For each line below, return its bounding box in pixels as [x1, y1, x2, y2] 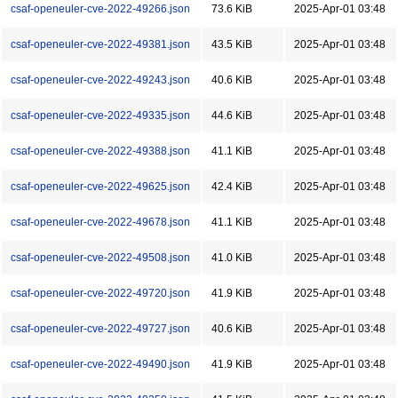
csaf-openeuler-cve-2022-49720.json [11, 287, 190, 299]
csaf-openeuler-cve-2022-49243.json [11, 74, 190, 86]
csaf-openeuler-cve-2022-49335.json [11, 109, 190, 122]
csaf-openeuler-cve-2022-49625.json [11, 180, 190, 193]
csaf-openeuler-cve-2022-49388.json [11, 145, 190, 157]
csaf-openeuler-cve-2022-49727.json [11, 322, 190, 335]
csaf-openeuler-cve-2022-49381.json [11, 38, 190, 51]
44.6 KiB [211, 109, 252, 122]
